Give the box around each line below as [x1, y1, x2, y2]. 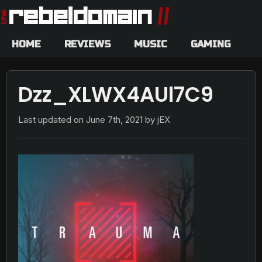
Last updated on [18, 114, 86, 125]
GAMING [191, 38, 230, 50]
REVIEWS [64, 38, 111, 50]
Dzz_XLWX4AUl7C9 [18, 80, 213, 109]
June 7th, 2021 [86, 114, 143, 125]
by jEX [143, 114, 170, 125]
